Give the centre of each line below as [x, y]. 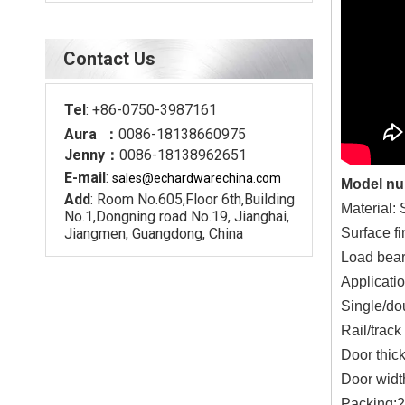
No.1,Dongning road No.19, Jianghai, [177, 217]
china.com [252, 178]
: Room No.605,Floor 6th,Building [193, 199]
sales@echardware [167, 178]
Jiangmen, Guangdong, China [154, 234]
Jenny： [92, 155]
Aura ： [91, 134]
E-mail [85, 178]
